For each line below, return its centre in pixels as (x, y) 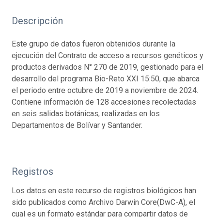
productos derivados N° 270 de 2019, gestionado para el (108, 67)
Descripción (37, 21)
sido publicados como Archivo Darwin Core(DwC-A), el (103, 202)
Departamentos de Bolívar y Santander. (77, 125)
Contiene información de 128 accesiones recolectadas (104, 102)
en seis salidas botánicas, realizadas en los (86, 113)
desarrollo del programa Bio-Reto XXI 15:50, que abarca (106, 78)
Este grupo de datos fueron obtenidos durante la (93, 44)
